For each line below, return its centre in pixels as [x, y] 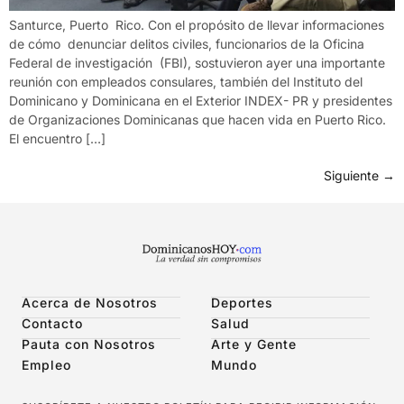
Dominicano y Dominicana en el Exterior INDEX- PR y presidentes [201, 100]
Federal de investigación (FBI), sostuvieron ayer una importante [197, 62]
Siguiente [353, 175]
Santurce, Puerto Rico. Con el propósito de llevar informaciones [197, 24]
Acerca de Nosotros [90, 303]
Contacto [52, 324]
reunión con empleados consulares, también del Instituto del [186, 81]
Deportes [242, 303]
